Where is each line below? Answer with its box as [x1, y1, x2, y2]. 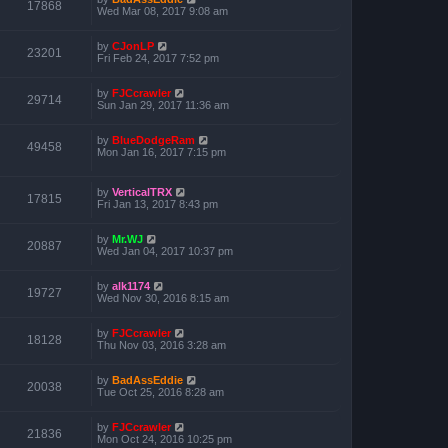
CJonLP [112, 39, 154, 52]
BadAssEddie [112, 374, 183, 387]
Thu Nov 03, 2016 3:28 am [97, 339, 226, 352]
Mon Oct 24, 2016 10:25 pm [97, 433, 232, 446]
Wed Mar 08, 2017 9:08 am [97, 4, 228, 17]
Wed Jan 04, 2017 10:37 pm [97, 245, 233, 258]
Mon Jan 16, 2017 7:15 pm [97, 145, 226, 158]
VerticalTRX [112, 186, 172, 199]
